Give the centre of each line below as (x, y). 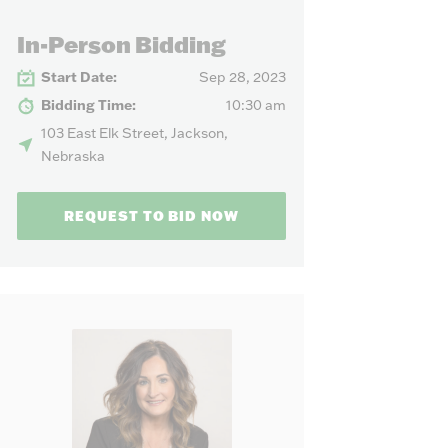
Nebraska (72, 156)
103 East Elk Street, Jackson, (134, 133)
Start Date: (79, 77)
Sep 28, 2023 (243, 77)
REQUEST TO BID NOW (151, 216)
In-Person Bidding (121, 43)
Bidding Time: (89, 105)
